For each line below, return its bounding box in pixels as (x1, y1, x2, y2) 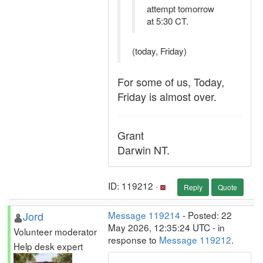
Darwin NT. (117, 142, 170, 157)
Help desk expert (14, 240, 83, 252)
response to (108, 233, 159, 246)
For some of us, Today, (117, 74, 224, 89)
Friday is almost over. (117, 89, 217, 104)
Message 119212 (159, 233, 231, 246)
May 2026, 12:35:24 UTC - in (108, 221, 225, 234)
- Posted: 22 (180, 208, 232, 221)
